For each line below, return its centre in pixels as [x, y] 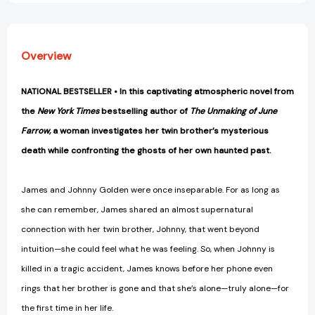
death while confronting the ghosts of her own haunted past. [146, 151]
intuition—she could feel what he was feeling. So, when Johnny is [148, 249]
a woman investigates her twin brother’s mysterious [160, 131]
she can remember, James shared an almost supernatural [137, 210]
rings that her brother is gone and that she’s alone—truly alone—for [155, 289]
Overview [46, 56]
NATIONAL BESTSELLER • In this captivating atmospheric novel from [157, 92]
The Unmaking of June [233, 111]
